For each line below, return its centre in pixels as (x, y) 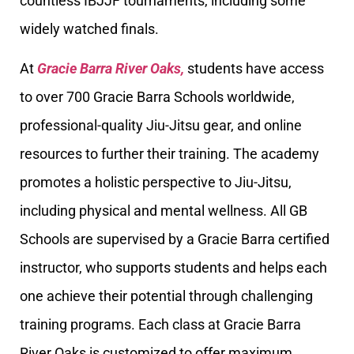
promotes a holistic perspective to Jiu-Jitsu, (156, 183)
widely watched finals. (89, 28)
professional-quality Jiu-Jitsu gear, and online (161, 126)
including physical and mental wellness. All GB (164, 211)
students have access (254, 69)
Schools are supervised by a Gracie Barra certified (175, 239)
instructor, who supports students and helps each (173, 268)
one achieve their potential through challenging (166, 296)
